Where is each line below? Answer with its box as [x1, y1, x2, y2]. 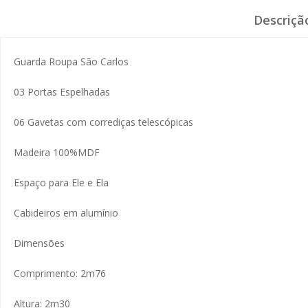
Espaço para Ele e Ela [14, 176, 109, 189]
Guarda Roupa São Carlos [14, 55, 129, 68]
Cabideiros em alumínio [14, 206, 118, 219]
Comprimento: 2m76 [14, 267, 106, 280]
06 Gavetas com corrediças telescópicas [14, 115, 193, 129]
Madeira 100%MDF [14, 146, 100, 159]
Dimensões [14, 236, 65, 250]
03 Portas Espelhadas [14, 85, 110, 98]
